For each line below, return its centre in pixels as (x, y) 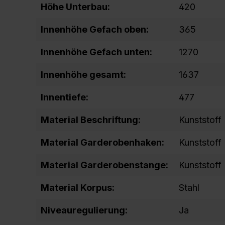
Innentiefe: (65, 97)
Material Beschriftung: (91, 120)
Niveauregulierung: (84, 210)
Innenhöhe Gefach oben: (95, 29)
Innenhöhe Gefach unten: (96, 52)
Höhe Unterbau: (75, 7)
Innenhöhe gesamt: (83, 75)
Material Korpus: (78, 188)
